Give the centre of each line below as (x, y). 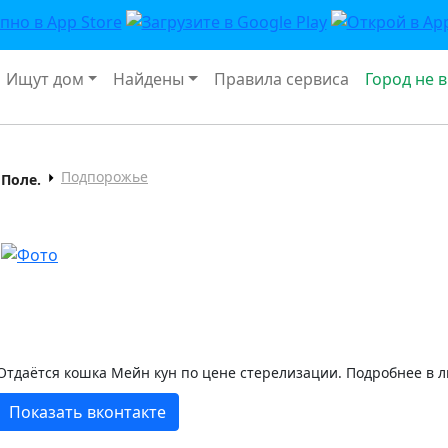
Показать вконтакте (87, 411)
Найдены (149, 78)
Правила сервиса (282, 78)
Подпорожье (104, 176)
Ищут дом (44, 78)
